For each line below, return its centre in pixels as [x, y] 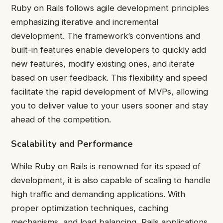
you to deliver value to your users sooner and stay [110, 105]
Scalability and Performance [72, 143]
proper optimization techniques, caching [90, 208]
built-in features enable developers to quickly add [109, 50]
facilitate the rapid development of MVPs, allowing [110, 91]
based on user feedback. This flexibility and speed [109, 77]
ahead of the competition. [61, 119]
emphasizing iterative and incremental [85, 22]
